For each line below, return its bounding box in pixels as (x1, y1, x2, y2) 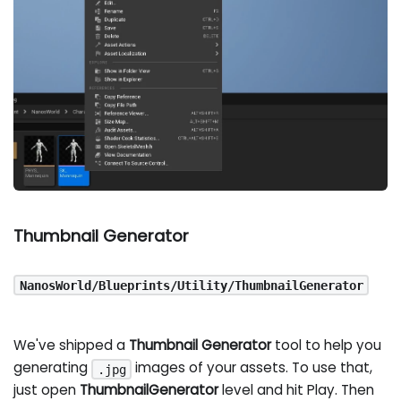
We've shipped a (13, 336, 130, 355)
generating (13, 358, 92, 378)
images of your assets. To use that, (132, 358, 373, 378)
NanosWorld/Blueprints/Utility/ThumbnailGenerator (19, 277, 363, 293)
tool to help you (271, 336, 382, 355)
